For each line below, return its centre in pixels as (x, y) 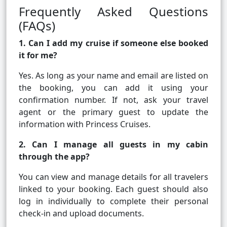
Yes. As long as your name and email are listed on (113, 76)
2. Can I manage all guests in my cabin (113, 145)
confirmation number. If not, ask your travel (113, 100)
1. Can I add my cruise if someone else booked (113, 43)
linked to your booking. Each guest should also (113, 189)
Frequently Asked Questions (113, 12)
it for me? (38, 55)
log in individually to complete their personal (113, 201)
